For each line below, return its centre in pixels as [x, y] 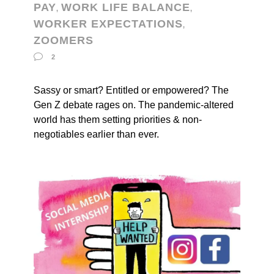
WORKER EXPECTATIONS [108, 24]
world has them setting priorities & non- [118, 120]
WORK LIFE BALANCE [126, 7]
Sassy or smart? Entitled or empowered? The [131, 90]
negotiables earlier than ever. [96, 134]
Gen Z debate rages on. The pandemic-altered [134, 105]
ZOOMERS [64, 40]
